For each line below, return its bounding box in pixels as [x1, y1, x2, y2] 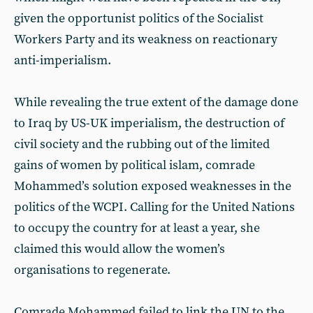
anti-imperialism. [14, 52, 111, 68]
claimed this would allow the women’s [14, 241, 225, 257]
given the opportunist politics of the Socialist [14, 10, 263, 27]
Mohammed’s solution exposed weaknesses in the [14, 178, 291, 194]
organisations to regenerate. [14, 262, 170, 278]
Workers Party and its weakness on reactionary [14, 31, 277, 48]
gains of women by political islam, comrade [14, 157, 255, 173]
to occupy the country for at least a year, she [14, 220, 260, 236]
